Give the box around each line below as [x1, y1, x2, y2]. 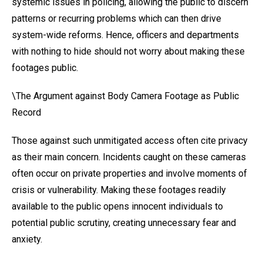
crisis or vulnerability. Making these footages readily [12, 184, 226, 195]
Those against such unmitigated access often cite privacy [12, 135, 248, 146]
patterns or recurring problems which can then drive [12, 13, 221, 24]
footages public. [12, 62, 78, 73]
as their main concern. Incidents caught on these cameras [12, 151, 246, 163]
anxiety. [12, 234, 42, 245]
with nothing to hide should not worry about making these [12, 46, 245, 57]
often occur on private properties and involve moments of [12, 168, 247, 179]
